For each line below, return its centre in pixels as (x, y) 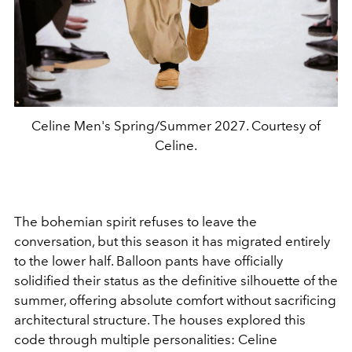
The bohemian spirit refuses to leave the (136, 222)
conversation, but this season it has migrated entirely (172, 242)
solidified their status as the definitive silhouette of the (176, 281)
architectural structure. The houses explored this (160, 320)
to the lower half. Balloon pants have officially (148, 261)
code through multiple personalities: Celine (146, 340)
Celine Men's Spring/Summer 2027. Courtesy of (176, 126)
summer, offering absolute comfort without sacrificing (175, 301)
